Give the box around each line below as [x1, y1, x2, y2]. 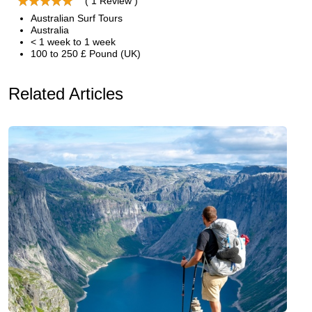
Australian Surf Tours [31, 13, 123, 24]
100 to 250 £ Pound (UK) [31, 48, 141, 59]
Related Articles [8, 84, 123, 103]
